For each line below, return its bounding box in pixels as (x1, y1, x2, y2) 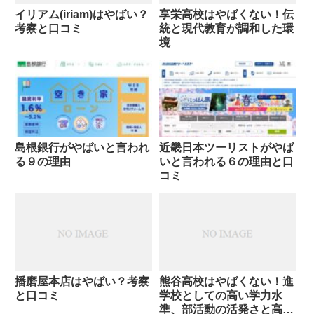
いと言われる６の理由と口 (158, 156, 294, 168)
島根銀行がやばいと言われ (15, 142, 149, 154)
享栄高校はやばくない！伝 (158, 8, 294, 21)
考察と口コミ (15, 22, 82, 35)
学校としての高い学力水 (158, 289, 282, 301)
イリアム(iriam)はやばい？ (15, 8, 149, 21)
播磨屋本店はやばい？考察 (15, 275, 149, 287)
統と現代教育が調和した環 (158, 22, 294, 35)
